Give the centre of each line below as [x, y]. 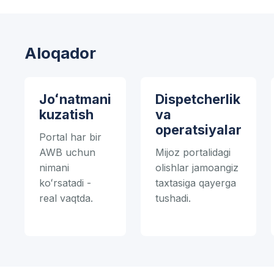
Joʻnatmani [75, 99]
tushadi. [173, 198]
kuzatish [66, 115]
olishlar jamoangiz [197, 168]
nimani [54, 168]
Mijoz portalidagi [193, 153]
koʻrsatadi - [65, 183]
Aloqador [60, 53]
